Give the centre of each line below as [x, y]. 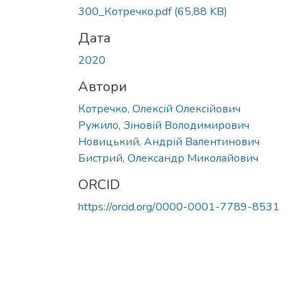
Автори [102, 86]
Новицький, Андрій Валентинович [169, 142]
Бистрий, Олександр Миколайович [168, 158]
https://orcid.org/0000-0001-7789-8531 [179, 207]
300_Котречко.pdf [126, 11]
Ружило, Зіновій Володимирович [164, 125]
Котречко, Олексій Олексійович [159, 109]
